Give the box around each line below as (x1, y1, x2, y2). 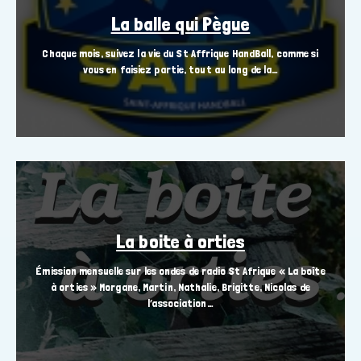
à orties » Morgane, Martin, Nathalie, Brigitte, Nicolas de (51, 280, 310, 294)
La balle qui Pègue (110, 13, 251, 35)
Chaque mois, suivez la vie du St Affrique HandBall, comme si (42, 47, 319, 60)
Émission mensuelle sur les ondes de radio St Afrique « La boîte (35, 264, 326, 278)
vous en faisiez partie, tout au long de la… (82, 63, 279, 77)
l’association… (147, 297, 214, 310)
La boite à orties (116, 230, 245, 253)
